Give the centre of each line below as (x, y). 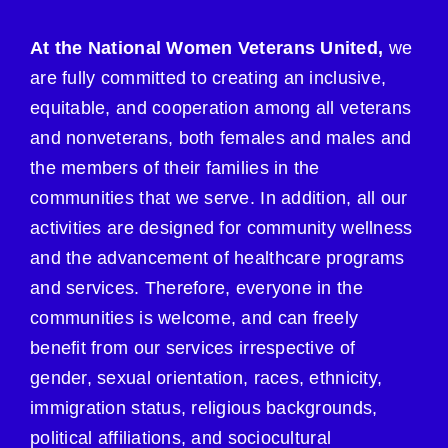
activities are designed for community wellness (221, 228)
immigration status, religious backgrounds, (204, 408)
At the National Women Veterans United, (207, 48)
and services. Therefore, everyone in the (196, 288)
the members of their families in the (175, 168)
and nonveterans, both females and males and (221, 138)
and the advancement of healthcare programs (217, 258)
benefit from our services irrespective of (193, 348)
